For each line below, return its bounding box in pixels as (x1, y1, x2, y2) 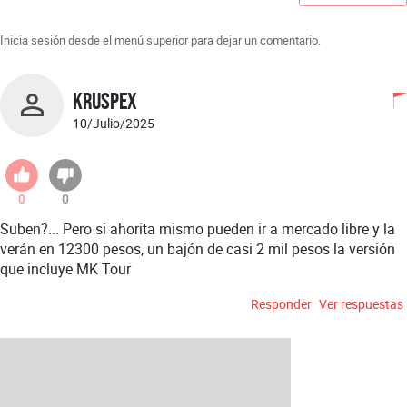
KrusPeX (73, 87, 137, 115)
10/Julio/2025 (73, 114, 154, 133)
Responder (251, 294, 312, 313)
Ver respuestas (319, 294, 403, 313)
